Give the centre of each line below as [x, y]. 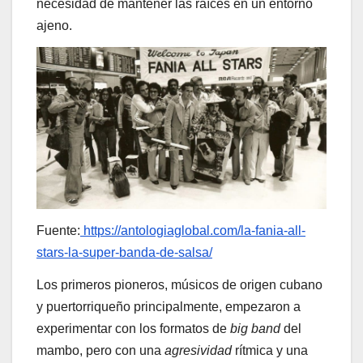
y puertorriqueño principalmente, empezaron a [169, 307]
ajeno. [54, 25]
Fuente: [58, 231]
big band [255, 329]
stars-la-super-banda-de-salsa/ [124, 253]
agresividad [198, 350]
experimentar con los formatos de [133, 329]
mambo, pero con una [100, 350]
